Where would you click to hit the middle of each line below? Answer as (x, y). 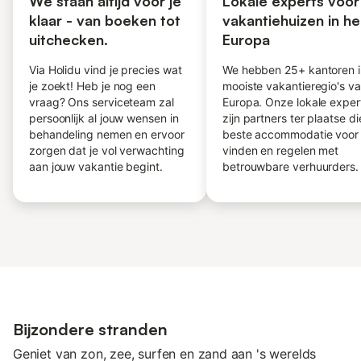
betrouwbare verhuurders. (290, 166)
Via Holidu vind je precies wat (106, 70)
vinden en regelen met (281, 150)
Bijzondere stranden (90, 329)
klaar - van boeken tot (105, 20)
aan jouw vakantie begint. (96, 166)
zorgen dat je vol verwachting (107, 150)
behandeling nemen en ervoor (107, 134)
